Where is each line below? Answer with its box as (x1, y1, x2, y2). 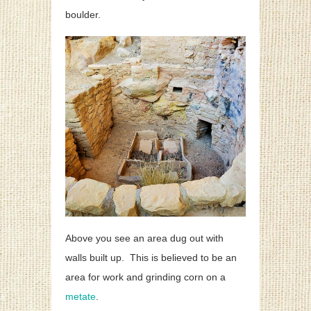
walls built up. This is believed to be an (65, 252, 237, 264)
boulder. (65, 9, 101, 21)
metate (65, 291, 96, 303)
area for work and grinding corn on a (65, 271, 226, 283)
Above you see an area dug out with (65, 233, 224, 244)
